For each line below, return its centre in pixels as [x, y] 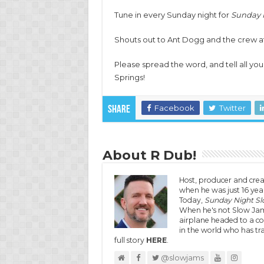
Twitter [232, 108]
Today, [192, 200]
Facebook [174, 108]
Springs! [129, 77]
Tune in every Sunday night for [172, 15]
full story [130, 240]
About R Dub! [149, 155]
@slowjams [181, 258]
